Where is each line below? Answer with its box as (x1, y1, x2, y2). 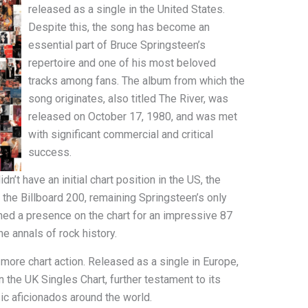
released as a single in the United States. (27, 3, 225, 16)
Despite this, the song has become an (27, 21, 210, 34)
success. (27, 146, 71, 159)
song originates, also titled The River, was (27, 92, 228, 106)
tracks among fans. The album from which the (27, 74, 245, 88)
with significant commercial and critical (27, 128, 213, 142)
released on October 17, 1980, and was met (27, 110, 237, 124)
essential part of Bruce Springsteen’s (27, 38, 206, 52)
